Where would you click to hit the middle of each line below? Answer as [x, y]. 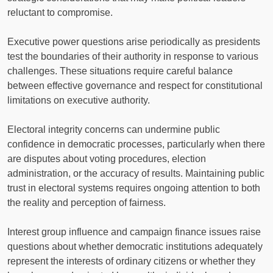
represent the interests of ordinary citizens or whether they [131, 261]
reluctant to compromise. [60, 12]
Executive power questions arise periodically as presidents [134, 41]
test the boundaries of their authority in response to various [133, 56]
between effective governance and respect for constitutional [135, 85]
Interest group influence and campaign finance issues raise [134, 232]
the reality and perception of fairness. [87, 202]
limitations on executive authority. [79, 100]
